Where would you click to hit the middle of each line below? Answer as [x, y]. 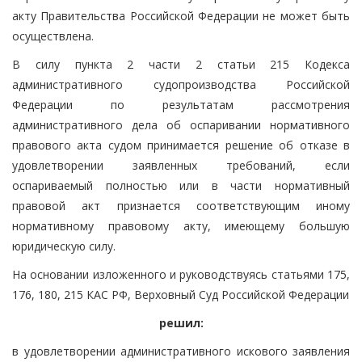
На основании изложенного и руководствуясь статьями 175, [181, 274]
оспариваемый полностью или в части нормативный [181, 185]
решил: [181, 322]
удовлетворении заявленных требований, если [181, 165]
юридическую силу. [64, 246]
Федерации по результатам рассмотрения [181, 104]
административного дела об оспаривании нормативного [181, 124]
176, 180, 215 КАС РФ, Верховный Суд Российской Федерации [181, 294]
